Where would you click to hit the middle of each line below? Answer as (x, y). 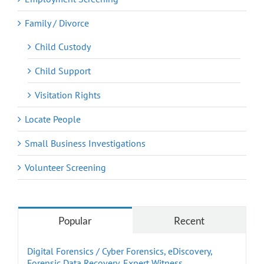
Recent (189, 221)
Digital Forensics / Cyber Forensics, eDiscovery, (120, 251)
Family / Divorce (57, 23)
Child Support (63, 71)
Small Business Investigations (85, 143)
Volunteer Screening (65, 168)
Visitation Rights (68, 95)
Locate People (53, 119)
